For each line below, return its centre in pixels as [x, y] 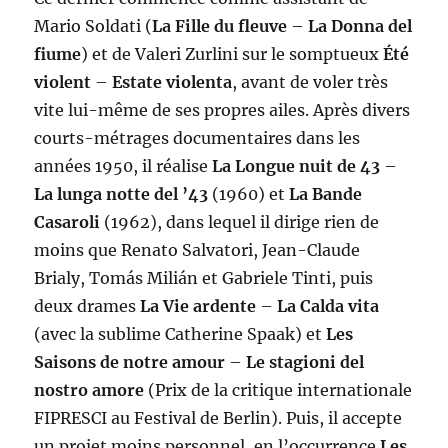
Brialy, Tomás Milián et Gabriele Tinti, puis [204, 278]
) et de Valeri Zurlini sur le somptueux [232, 54]
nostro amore [89, 390]
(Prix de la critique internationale [278, 390]
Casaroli [67, 222]
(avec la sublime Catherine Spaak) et [180, 334]
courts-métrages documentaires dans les [197, 138]
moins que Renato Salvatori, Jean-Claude [197, 250]
